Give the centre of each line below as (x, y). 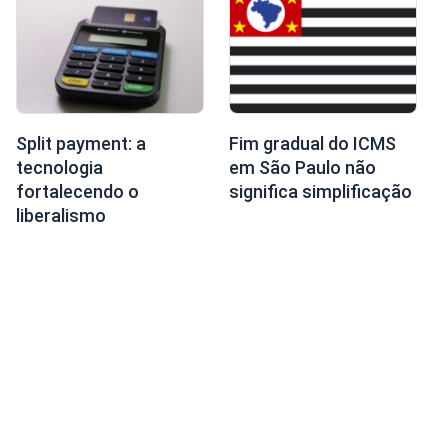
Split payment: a (80, 143)
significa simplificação (320, 191)
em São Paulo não (302, 167)
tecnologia (59, 167)
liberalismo (60, 215)
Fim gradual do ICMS (312, 143)
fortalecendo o (77, 191)
